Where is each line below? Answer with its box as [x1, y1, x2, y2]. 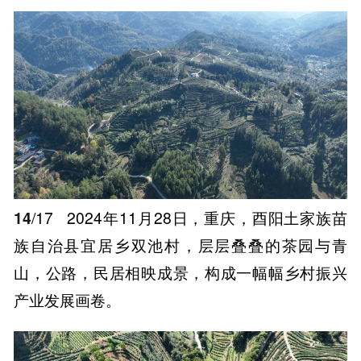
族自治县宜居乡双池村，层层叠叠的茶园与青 [14, 233, 347, 256]
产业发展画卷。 [14, 288, 122, 311]
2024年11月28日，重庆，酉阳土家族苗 [62, 205, 347, 229]
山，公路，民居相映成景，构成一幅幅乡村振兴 [14, 260, 347, 284]
